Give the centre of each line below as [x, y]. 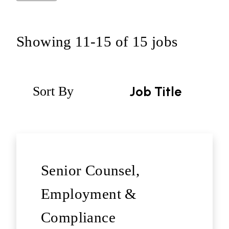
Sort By [53, 91]
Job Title [155, 92]
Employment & [89, 194]
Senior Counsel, [90, 170]
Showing [46, 42]
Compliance [78, 217]
